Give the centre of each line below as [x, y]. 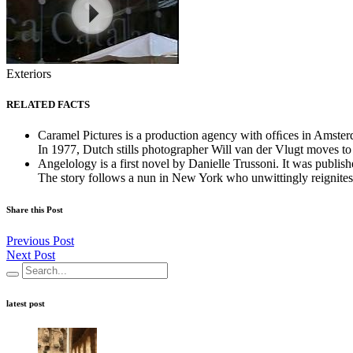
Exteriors [29, 74]
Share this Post [35, 210]
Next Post [31, 255]
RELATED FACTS [48, 105]
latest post [26, 304]
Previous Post [40, 241]
